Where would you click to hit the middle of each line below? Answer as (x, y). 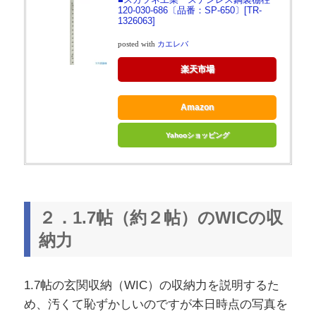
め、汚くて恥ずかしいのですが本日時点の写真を (156, 304)
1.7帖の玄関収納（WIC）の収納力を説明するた (151, 285)
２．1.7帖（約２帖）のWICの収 (160, 218)
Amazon (197, 107)
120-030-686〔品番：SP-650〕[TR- (189, 11)
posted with (137, 44)
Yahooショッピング (197, 135)
